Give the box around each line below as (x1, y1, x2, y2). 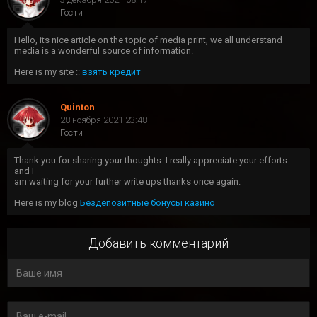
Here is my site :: (14, 67, 82, 78)
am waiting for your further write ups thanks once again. (14, 176, 241, 188)
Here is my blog (14, 197, 80, 209)
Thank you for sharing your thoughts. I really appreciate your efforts (14, 155, 287, 166)
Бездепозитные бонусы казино (80, 197, 215, 209)
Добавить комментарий (88, 236, 229, 251)
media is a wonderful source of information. (14, 45, 193, 57)
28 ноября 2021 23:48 (60, 115, 147, 126)
